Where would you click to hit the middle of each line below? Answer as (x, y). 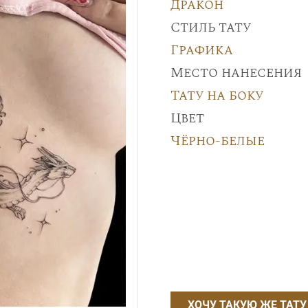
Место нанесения (236, 73)
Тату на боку (217, 96)
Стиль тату (210, 27)
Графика (201, 50)
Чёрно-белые (217, 141)
